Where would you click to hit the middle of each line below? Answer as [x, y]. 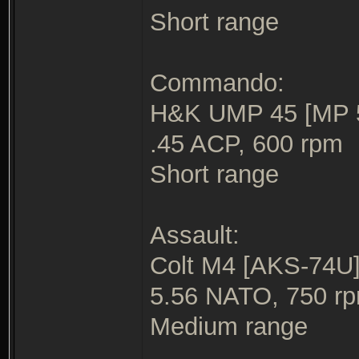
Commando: [217, 83]
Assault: [195, 235]
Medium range [229, 326]
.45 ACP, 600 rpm [246, 143]
